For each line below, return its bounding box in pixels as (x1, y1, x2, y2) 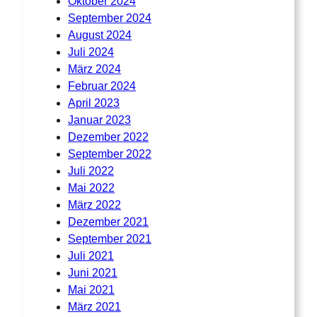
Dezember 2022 (68, 131, 149, 144)
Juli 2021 (68, 250, 114, 263)
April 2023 (68, 97, 120, 110)
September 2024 (68, 12, 151, 25)
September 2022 (68, 148, 151, 161)
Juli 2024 (68, 46, 114, 59)
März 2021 (68, 301, 121, 313)
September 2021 (68, 233, 151, 246)
